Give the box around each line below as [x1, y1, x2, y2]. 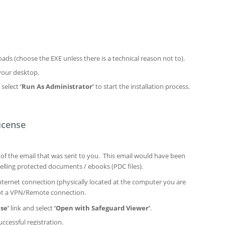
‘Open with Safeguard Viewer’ [53, 203, 150, 212]
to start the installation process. [94, 81, 190, 91]
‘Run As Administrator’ [20, 81, 94, 91]
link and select [9, 203, 53, 212]
